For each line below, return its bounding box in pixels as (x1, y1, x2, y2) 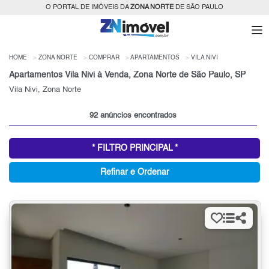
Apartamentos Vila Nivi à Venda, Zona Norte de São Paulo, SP (9, 71, 246, 80)
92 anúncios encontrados (89, 112, 177, 120)
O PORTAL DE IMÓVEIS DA (46, 4, 130, 11)
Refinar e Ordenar (100, 168, 169, 177)
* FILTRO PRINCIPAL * (91, 144, 178, 153)
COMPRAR (89, 55, 119, 61)
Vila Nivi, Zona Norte (9, 86, 81, 94)
